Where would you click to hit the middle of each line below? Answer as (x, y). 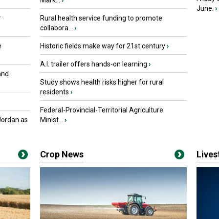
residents (55, 92)
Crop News (62, 154)
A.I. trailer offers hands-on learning (94, 64)
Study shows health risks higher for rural (102, 82)
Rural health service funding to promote (101, 18)
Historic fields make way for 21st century (103, 46)
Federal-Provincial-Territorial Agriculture (102, 110)
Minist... (52, 120)
